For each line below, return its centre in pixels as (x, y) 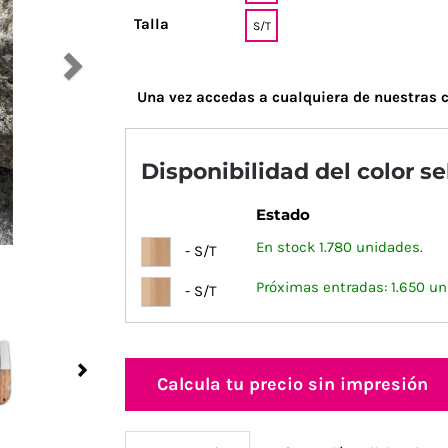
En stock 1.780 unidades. (339, 246)
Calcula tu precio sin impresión (293, 383)
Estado (283, 214)
